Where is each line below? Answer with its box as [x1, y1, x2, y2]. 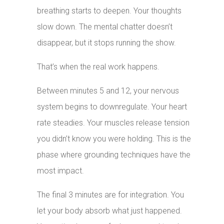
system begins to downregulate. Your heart [37, 102, 187, 112]
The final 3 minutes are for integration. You [37, 190, 184, 200]
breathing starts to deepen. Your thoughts [37, 6, 182, 16]
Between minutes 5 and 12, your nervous [37, 86, 179, 96]
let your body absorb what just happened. [37, 206, 182, 216]
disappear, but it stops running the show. [37, 38, 176, 48]
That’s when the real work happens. [37, 62, 160, 72]
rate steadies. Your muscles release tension [37, 118, 190, 128]
